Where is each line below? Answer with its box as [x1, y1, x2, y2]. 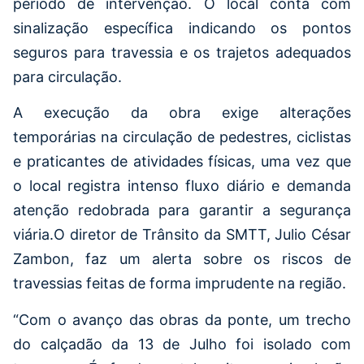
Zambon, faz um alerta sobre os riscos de [13, 250, 351, 268]
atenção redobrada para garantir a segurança [13, 201, 351, 219]
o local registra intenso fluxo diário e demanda [13, 177, 351, 195]
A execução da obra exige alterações [13, 104, 351, 122]
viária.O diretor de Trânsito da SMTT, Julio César [13, 226, 351, 244]
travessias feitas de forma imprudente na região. [13, 275, 350, 292]
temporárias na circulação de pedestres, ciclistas [13, 128, 351, 146]
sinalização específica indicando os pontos [13, 19, 351, 37]
